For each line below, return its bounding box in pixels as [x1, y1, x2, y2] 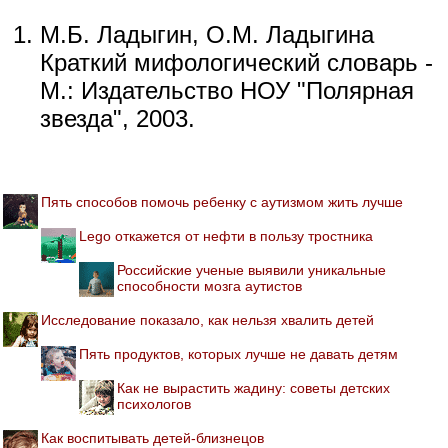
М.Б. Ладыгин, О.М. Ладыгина [40, 20, 374, 48]
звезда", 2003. [40, 104, 195, 132]
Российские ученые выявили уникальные [117, 261, 386, 278]
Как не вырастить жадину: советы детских [117, 379, 390, 396]
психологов [117, 395, 191, 412]
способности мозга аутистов [117, 277, 302, 294]
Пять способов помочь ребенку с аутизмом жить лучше [41, 193, 403, 210]
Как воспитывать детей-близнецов [41, 429, 264, 446]
